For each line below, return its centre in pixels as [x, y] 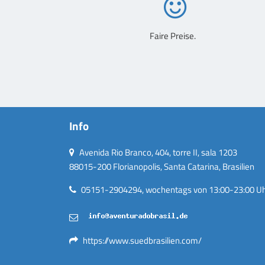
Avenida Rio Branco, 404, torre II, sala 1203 [157, 153]
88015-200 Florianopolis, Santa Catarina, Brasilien [162, 167]
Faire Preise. [172, 35]
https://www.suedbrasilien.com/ [142, 241]
